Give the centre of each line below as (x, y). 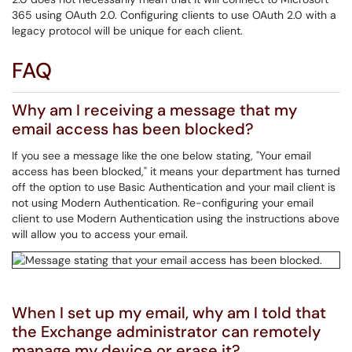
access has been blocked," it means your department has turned (176, 171)
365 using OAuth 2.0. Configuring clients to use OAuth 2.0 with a (174, 15)
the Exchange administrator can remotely (166, 332)
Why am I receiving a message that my (154, 110)
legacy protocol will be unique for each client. (127, 31)
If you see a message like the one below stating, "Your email (161, 156)
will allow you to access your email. (100, 234)
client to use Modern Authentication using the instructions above (176, 218)
